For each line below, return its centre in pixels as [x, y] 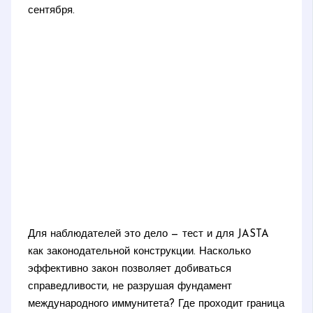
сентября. [52, 11]
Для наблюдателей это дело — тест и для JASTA [149, 235]
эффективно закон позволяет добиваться [130, 270]
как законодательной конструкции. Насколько [140, 252]
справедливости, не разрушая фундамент [130, 287]
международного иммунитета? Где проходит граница [156, 305]
